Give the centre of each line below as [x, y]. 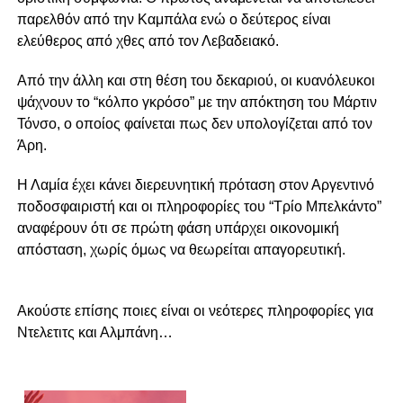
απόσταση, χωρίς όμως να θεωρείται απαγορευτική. [181, 250]
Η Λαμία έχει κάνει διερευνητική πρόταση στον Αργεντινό [195, 185]
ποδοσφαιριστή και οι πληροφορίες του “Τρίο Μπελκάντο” [199, 207]
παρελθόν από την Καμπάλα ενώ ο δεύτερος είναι [174, 20]
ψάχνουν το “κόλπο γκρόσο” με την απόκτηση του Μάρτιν [197, 103]
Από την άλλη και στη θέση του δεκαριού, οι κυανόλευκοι [196, 81]
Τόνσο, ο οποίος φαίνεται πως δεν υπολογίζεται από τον [194, 124]
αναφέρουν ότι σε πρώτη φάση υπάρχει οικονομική [178, 228]
